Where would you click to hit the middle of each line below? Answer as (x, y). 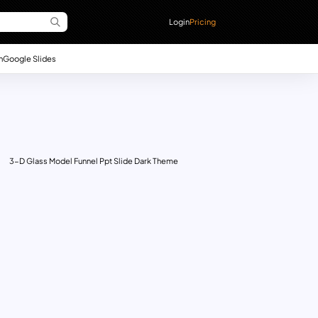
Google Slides (29, 58)
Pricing (203, 21)
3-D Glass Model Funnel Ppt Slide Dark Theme (93, 161)
